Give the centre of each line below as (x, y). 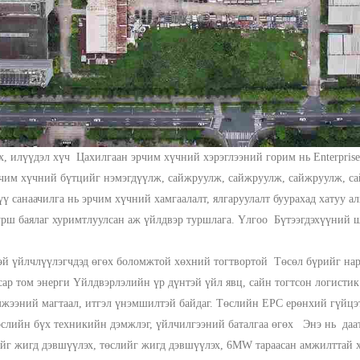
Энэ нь (323, 324)
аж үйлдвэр (157, 220)
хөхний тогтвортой (224, 262)
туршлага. (212, 220)
